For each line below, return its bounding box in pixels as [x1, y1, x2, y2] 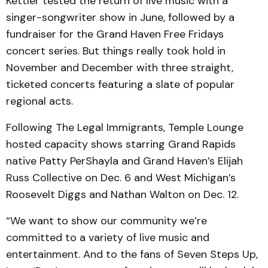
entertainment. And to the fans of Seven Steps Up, [6, 246, 258, 261]
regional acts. [6, 93, 73, 108]
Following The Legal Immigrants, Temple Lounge [6, 120, 243, 135]
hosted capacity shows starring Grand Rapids [6, 136, 236, 151]
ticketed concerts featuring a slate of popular [6, 77, 234, 92]
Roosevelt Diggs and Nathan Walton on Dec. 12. [6, 187, 239, 202]
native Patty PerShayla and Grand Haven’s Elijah [6, 153, 243, 168]
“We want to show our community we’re [6, 213, 207, 228]
